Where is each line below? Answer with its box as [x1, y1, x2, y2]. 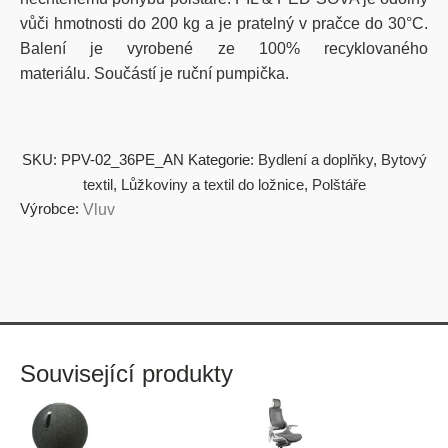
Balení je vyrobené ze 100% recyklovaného [20, 39, 428, 57]
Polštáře [311, 175, 366, 193]
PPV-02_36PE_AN [60, 150, 184, 168]
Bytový [380, 150, 427, 168]
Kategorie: [187, 150, 258, 168]
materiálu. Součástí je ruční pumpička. [20, 64, 289, 82]
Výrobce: [20, 199, 79, 217]
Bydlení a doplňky [257, 150, 373, 168]
